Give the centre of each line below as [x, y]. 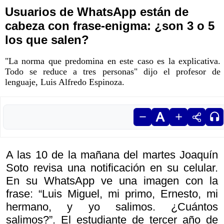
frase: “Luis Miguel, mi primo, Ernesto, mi [112, 194]
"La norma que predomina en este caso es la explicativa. [113, 61]
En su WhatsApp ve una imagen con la [112, 181]
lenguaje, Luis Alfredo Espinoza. [65, 82]
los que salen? [47, 40]
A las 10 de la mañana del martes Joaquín [112, 155]
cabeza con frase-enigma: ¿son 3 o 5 [110, 26]
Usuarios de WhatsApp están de [97, 12]
